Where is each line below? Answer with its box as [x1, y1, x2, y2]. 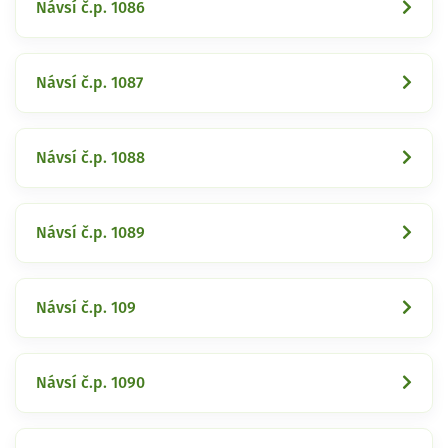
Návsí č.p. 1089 [36, 224, 145, 241]
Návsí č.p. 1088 [36, 149, 145, 166]
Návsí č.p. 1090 [36, 374, 145, 391]
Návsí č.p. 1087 [36, 74, 143, 91]
